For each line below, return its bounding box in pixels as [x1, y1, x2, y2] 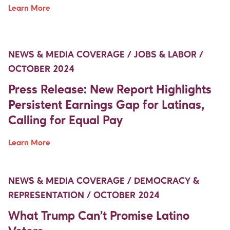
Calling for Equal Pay [8, 114, 123, 127]
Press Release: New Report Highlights [8, 84, 212, 97]
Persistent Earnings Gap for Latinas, [8, 99, 204, 112]
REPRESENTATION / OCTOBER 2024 [8, 190, 160, 200]
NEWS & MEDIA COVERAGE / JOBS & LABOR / [8, 50, 203, 60]
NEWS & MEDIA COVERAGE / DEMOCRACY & [8, 176, 199, 186]
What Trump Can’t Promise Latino [8, 210, 189, 223]
